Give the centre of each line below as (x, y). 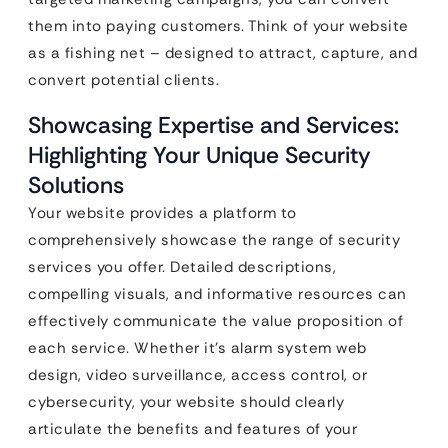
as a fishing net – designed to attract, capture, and (222, 52)
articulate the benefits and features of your (192, 428)
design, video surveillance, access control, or (197, 374)
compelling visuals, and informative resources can (217, 293)
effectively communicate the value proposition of (215, 320)
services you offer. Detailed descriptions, (182, 266)
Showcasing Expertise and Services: (213, 124)
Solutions (76, 184)
